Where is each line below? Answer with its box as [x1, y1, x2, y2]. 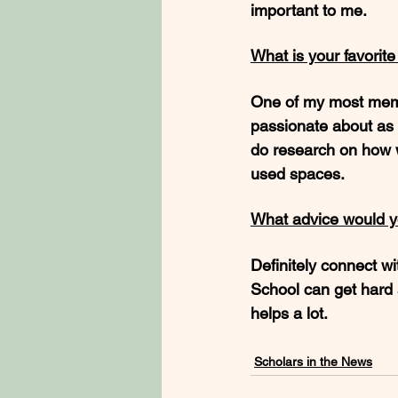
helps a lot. [251, 304, 332, 323]
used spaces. [251, 164, 345, 184]
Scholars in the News [254, 354, 372, 370]
